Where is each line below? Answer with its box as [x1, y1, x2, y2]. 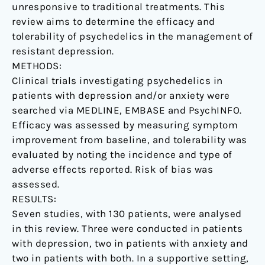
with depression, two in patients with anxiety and [12, 237, 248, 250]
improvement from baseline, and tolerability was [12, 134, 247, 146]
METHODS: [12, 60, 62, 72]
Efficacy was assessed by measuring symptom [12, 119, 238, 131]
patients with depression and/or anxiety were [12, 89, 230, 102]
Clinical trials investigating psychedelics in [12, 75, 223, 87]
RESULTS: [12, 193, 56, 205]
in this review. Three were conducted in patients [12, 222, 243, 235]
